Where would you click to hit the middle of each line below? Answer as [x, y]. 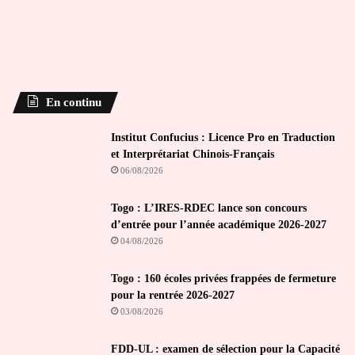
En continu [74, 102]
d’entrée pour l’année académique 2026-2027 [219, 224]
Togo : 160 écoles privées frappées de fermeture [223, 278]
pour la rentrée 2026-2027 [173, 295]
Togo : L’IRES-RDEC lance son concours [209, 208]
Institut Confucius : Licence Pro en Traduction [223, 137]
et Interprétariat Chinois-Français [193, 154]
